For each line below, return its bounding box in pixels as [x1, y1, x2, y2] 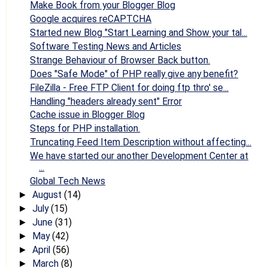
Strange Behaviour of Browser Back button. [30, 54, 211, 66]
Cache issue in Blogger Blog [30, 109, 145, 121]
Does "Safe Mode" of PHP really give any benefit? [30, 68, 239, 80]
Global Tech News [30, 175, 106, 187]
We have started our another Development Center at [30, 150, 249, 162]
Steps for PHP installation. [30, 123, 141, 135]
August [32, 189, 64, 201]
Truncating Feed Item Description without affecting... [30, 136, 252, 148]
